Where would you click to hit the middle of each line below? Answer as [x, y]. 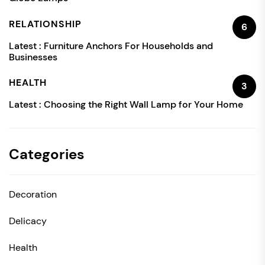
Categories [47, 154]
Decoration [33, 195]
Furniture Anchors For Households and [128, 46]
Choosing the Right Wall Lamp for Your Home [143, 105]
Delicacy [28, 221]
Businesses [33, 57]
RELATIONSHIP [45, 24]
